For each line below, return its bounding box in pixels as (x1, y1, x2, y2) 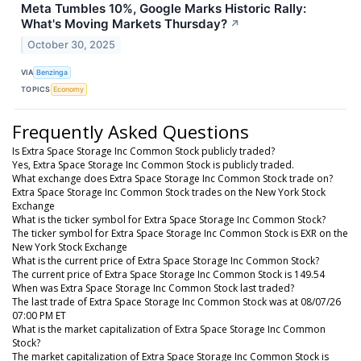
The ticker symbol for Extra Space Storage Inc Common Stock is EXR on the (12, 226, 348, 240)
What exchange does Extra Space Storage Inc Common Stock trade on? (12, 171, 333, 185)
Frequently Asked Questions (12, 118, 249, 143)
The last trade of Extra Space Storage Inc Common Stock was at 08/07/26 (12, 294, 341, 309)
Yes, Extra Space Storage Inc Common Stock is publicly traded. (12, 157, 294, 172)
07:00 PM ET (12, 308, 66, 322)
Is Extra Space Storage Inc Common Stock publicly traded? (12, 143, 275, 158)
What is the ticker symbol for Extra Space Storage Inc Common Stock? (12, 212, 326, 226)
